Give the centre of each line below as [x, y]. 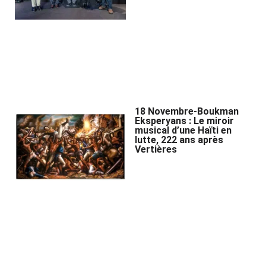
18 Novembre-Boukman [187, 111]
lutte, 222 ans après [179, 140]
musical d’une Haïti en [183, 130]
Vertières [156, 149]
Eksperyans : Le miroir [185, 121]
